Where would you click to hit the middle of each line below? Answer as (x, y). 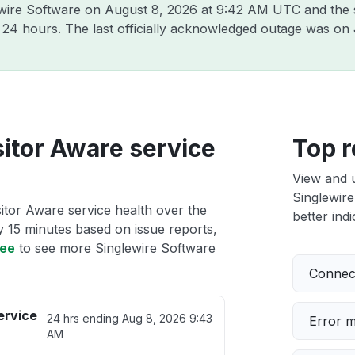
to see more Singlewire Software (115, 248)
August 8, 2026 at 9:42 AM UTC (202, 10)
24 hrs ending (85, 318)
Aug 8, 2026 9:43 (168, 318)
